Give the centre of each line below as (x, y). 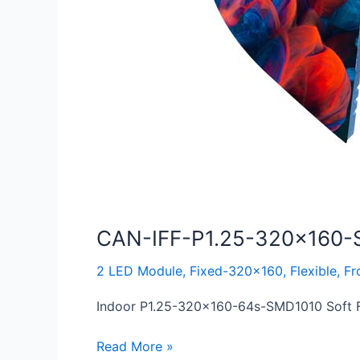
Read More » (135, 347)
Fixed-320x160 (236, 271)
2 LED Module (139, 271)
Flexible (313, 271)
